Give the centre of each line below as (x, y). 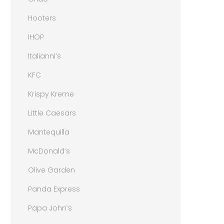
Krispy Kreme (51, 94)
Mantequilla (49, 132)
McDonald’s (49, 151)
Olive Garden (52, 170)
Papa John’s (50, 208)
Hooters (42, 18)
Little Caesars (52, 113)
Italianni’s (45, 56)
